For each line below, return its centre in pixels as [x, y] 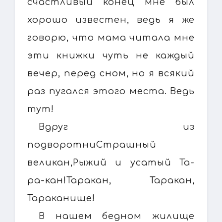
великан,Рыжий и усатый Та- [111, 162]
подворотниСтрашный [92, 144]
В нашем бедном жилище [117, 216]
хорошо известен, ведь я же [111, 20]
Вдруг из [117, 127]
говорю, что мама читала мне [111, 37]
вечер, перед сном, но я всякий [111, 73]
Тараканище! [61, 198]
